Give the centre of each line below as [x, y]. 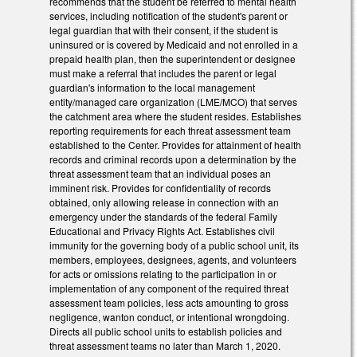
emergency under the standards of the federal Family [163, 217]
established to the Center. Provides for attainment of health [175, 145]
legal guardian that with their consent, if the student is [164, 30]
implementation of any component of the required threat [169, 288]
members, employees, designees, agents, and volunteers [173, 260]
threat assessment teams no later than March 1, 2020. [165, 346]
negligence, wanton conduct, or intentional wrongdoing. [169, 317]
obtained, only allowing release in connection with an [164, 202]
